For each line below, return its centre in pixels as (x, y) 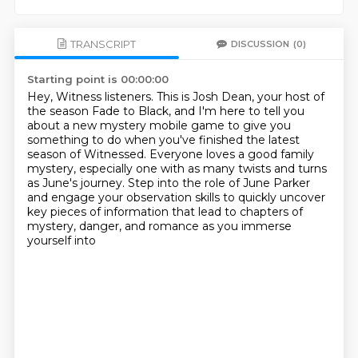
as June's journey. (77, 183)
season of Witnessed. (88, 154)
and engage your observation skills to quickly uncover (176, 197)
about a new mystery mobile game (127, 125)
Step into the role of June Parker (219, 183)
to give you (259, 125)
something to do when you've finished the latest (163, 140)
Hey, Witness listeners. (91, 97)
